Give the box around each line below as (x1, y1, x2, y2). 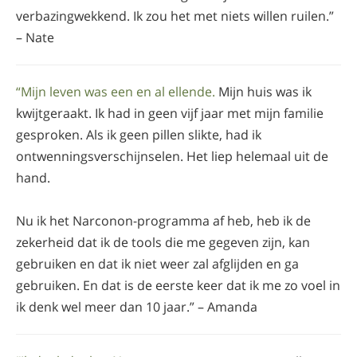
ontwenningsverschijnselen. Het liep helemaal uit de (16, 147, 328, 165)
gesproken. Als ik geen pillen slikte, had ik (16, 125, 261, 143)
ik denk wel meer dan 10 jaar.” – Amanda (16, 297, 257, 316)
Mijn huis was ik (215, 82, 312, 100)
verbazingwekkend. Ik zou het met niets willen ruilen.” (16, 6, 334, 25)
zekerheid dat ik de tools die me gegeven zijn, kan (16, 233, 310, 251)
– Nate (16, 28, 54, 46)
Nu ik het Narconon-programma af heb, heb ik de (16, 211, 311, 229)
